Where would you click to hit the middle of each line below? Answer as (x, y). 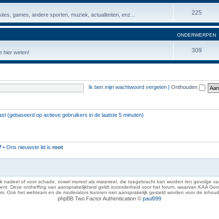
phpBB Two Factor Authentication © (100, 198)
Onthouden (185, 87)
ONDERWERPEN (197, 35)
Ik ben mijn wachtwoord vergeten (127, 87)
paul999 (152, 198)
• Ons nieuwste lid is (27, 147)
